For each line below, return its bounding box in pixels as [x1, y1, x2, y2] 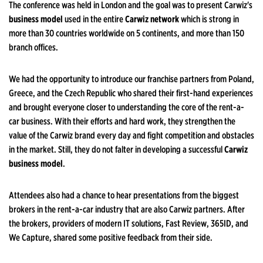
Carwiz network [125, 14, 179, 25]
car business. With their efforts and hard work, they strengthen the [9, 116, 235, 127]
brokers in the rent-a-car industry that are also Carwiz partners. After [9, 204, 245, 215]
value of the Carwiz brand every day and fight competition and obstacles [9, 130, 254, 141]
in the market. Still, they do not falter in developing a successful [9, 144, 224, 156]
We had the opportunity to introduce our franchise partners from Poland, [9, 73, 254, 85]
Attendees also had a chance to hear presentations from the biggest [9, 190, 239, 201]
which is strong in [179, 14, 239, 25]
